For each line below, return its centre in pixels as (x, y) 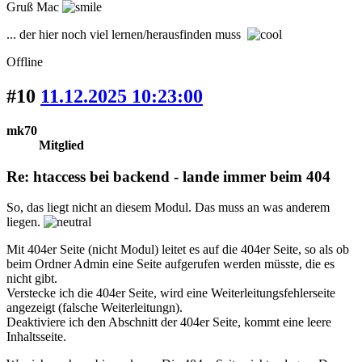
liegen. (25, 222)
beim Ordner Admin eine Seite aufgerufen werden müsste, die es (170, 264)
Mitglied (61, 145)
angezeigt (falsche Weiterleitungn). (95, 308)
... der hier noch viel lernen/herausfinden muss (127, 35)
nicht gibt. (32, 279)
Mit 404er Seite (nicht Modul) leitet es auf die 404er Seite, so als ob (178, 250)
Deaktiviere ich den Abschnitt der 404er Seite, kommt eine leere (169, 322)
